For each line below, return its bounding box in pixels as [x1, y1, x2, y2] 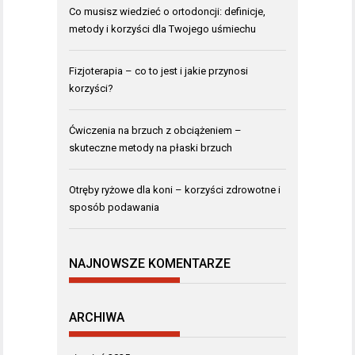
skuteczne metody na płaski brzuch [69, 142, 232, 155]
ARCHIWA [69, 310, 124, 326]
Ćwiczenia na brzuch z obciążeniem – [69, 124, 242, 137]
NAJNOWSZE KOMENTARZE [69, 255, 231, 271]
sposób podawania [69, 201, 159, 214]
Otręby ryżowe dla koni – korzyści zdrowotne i [69, 184, 281, 197]
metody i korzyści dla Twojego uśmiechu [69, 23, 256, 36]
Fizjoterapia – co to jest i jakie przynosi [69, 65, 248, 78]
